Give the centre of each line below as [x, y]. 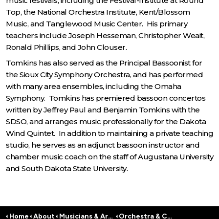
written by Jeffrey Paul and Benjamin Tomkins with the [103, 110]
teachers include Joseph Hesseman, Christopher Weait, [105, 35]
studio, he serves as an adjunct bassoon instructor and [103, 145]
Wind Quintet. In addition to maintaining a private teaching [109, 133]
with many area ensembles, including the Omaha [94, 87]
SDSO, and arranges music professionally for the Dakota [106, 122]
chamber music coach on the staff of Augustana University [109, 157]
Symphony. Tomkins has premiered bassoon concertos [106, 98]
